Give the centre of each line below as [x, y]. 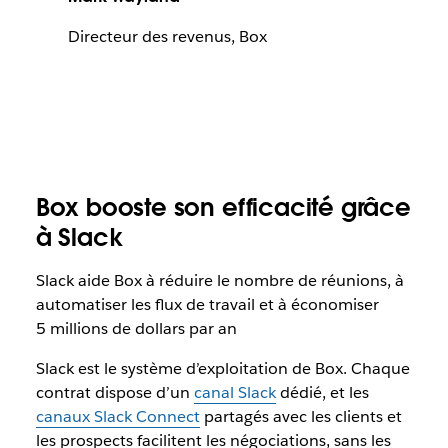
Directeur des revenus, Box [167, 36]
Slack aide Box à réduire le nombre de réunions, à [219, 280]
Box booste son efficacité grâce [223, 207]
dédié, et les [322, 392]
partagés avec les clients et [300, 416]
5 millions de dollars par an [136, 328]
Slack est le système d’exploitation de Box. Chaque [222, 368]
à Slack [79, 237]
